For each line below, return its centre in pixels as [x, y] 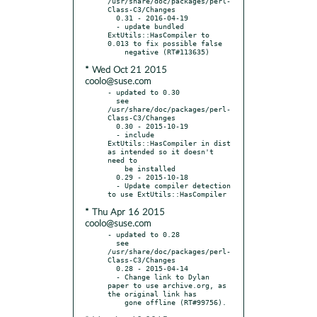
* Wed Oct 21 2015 [126, 70]
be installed [116, 168]
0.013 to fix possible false [165, 43]
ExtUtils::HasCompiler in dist [169, 143]
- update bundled [112, 26]
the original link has [152, 293]
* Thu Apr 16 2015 [125, 212]
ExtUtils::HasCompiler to [158, 34]
